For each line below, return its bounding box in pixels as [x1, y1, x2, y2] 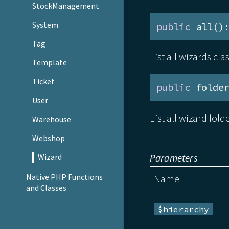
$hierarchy [158, 203, 210, 214]
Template [32, 57, 67, 68]
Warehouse [32, 114, 72, 125]
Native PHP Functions [26, 172, 103, 182]
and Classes [26, 182, 66, 193]
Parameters [149, 151, 198, 164]
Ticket [32, 76, 55, 87]
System [32, 19, 59, 30]
